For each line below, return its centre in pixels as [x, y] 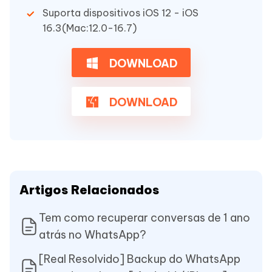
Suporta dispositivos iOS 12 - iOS [121, 12]
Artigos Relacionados [89, 189]
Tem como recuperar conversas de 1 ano [144, 217]
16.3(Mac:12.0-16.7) [90, 28]
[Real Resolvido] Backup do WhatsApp [140, 259]
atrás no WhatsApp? [93, 234]
